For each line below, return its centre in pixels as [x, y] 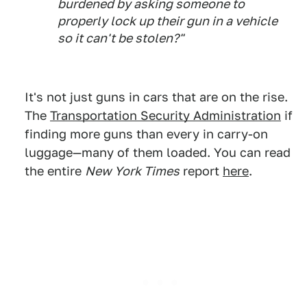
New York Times [132, 171]
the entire [55, 171]
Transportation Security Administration [165, 116]
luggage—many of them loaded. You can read [158, 153]
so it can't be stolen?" [121, 38]
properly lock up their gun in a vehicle [168, 21]
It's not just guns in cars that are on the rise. [156, 97]
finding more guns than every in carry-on [146, 134]
